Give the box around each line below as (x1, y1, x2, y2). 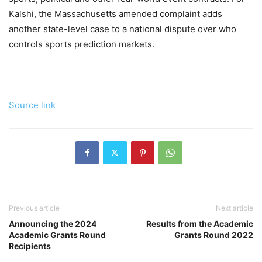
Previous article (9, 203, 60, 212)
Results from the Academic (146, 218, 253, 229)
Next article (216, 203, 253, 212)
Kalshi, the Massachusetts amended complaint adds (9, 8, 222, 19)
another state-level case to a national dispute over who (9, 23, 236, 35)
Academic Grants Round (9, 229, 106, 240)
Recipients (9, 240, 51, 251)
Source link (9, 99, 56, 111)
